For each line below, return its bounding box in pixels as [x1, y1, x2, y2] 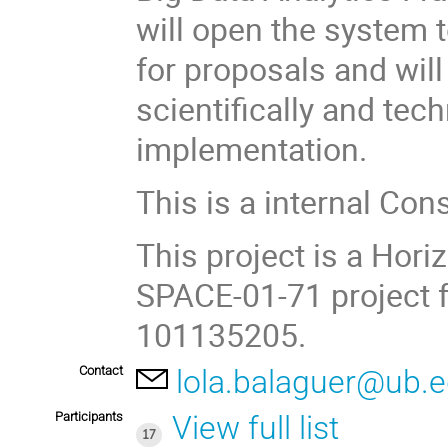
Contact [79, 362, 123, 378]
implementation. [136, 126, 368, 170]
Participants [55, 409, 123, 425]
